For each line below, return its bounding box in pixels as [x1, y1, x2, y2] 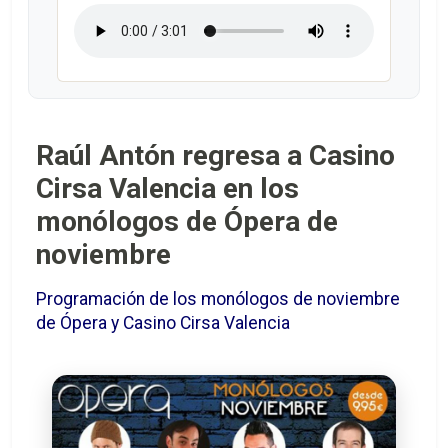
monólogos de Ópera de [36, 205, 338, 239]
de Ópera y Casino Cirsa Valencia [36, 313, 290, 334]
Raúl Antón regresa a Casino [36, 139, 395, 173]
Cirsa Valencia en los [36, 172, 299, 206]
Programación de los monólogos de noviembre [36, 289, 400, 310]
